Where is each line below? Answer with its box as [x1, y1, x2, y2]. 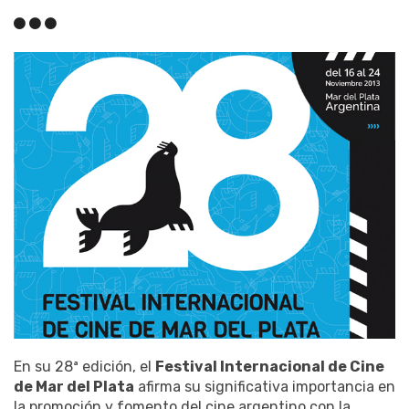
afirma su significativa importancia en [134, 377, 395, 395]
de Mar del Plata [14, 377, 134, 395]
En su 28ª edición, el [14, 357, 155, 375]
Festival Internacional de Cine [155, 357, 384, 375]
